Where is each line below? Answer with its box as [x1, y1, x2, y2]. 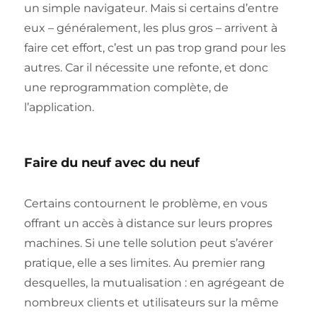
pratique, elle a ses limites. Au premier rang [23, 256, 265, 270]
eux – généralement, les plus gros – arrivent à [23, 21, 277, 35]
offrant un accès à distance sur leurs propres [23, 217, 272, 231]
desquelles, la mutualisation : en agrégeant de [23, 276, 284, 290]
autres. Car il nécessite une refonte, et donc [23, 61, 268, 75]
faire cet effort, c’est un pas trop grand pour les [23, 41, 286, 55]
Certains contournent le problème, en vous [23, 197, 267, 211]
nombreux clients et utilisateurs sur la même [23, 296, 279, 310]
